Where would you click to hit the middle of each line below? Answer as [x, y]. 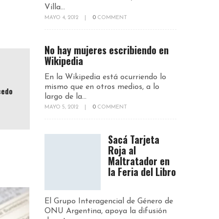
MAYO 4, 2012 [62, 18]
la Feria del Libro [142, 171]
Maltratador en [139, 161]
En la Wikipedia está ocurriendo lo [105, 77]
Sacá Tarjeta [134, 139]
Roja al [122, 150]
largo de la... [66, 97]
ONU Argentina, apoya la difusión [106, 211]
